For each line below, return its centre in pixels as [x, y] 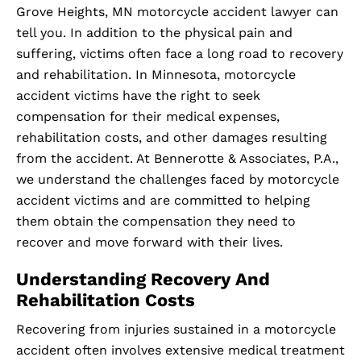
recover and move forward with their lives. [149, 243]
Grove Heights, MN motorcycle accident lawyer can [177, 12]
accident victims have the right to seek [138, 96]
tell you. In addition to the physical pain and [154, 33]
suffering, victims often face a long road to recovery [180, 54]
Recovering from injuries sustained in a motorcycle [176, 330]
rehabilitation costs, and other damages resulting [172, 138]
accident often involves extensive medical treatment [180, 351]
